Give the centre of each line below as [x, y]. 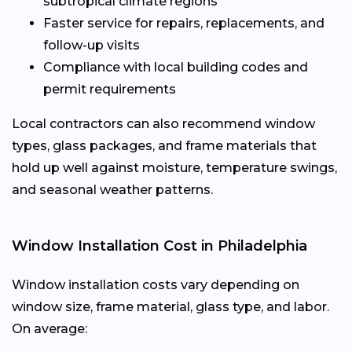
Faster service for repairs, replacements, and [184, 23]
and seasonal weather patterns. [112, 189]
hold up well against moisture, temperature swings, [174, 167]
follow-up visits [92, 45]
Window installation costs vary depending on [156, 284]
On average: [49, 328]
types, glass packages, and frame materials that [164, 145]
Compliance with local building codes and [176, 67]
